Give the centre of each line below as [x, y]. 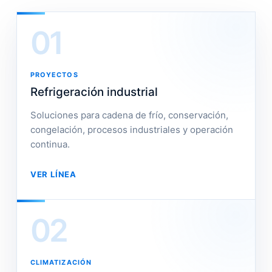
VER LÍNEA [53, 174]
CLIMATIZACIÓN [61, 262]
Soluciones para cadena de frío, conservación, [129, 115]
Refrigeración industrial [94, 92]
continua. [50, 144]
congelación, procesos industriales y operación [131, 130]
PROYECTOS [54, 75]
